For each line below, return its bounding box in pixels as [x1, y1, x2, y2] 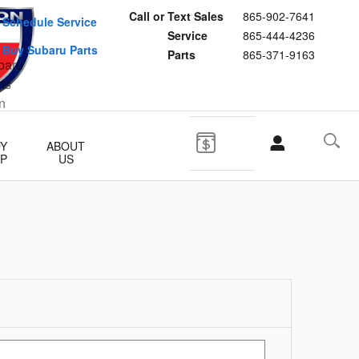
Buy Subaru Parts [2, 42, 98, 58]
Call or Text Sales [129, 8, 224, 24]
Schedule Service [2, 14, 97, 30]
